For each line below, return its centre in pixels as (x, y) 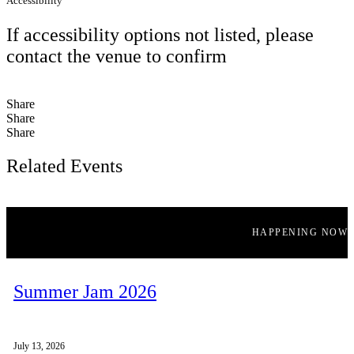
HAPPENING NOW (299, 233)
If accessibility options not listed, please (160, 35)
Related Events (64, 166)
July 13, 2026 (39, 346)
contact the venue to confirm (117, 56)
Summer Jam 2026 (85, 291)
